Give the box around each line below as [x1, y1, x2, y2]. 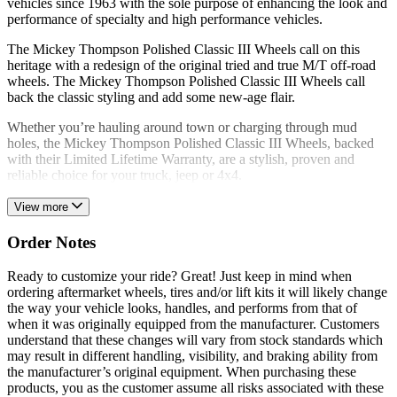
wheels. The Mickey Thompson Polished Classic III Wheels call [7, 73, 365, 89]
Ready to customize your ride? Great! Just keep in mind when [7, 269, 352, 284]
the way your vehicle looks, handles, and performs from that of [7, 300, 357, 316]
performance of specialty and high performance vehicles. [7, 11, 323, 27]
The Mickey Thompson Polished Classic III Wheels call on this [7, 41, 360, 57]
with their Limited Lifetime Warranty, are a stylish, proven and [7, 151, 354, 167]
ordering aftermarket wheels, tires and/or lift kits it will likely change [7, 284, 387, 300]
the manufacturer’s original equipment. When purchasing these [7, 364, 356, 380]
